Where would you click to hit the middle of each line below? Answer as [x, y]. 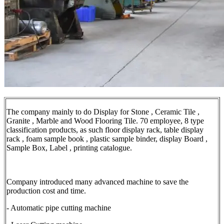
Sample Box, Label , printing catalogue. [70, 148]
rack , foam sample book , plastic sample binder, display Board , [107, 139]
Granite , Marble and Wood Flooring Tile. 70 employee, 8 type [105, 121]
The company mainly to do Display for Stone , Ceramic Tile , [103, 112]
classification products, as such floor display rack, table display [105, 130]
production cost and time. [46, 191]
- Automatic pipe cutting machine [59, 208]
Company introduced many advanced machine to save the [97, 182]
